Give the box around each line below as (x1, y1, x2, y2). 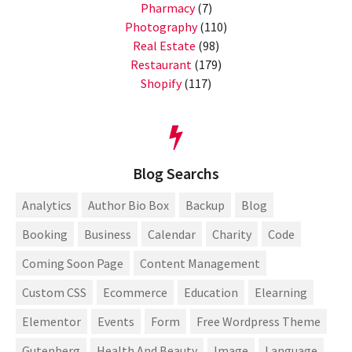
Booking (22, 226, 68, 243)
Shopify (141, 75, 181, 91)
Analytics (22, 197, 71, 214)
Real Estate (133, 37, 196, 53)
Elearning (255, 284, 307, 301)
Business (84, 226, 131, 243)
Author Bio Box (88, 197, 169, 214)
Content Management (140, 255, 260, 272)
